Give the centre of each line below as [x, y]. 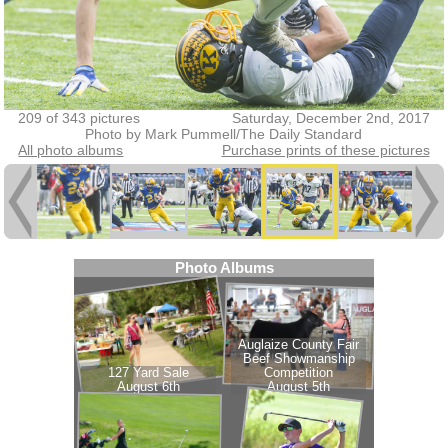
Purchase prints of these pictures [325, 149]
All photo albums [71, 149]
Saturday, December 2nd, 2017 [330, 117]
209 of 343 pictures [79, 117]
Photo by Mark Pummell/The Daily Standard [224, 133]
